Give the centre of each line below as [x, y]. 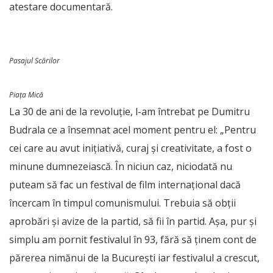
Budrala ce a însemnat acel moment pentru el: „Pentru [133, 130]
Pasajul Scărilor [34, 61]
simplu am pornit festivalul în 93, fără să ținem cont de [133, 239]
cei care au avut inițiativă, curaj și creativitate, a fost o [130, 148]
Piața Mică [26, 95]
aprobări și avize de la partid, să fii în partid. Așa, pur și [133, 221]
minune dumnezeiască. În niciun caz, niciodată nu [121, 166]
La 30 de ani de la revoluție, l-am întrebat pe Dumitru [129, 112]
